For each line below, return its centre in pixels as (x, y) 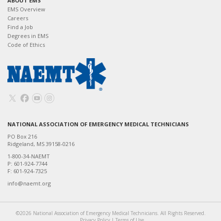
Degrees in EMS (28, 36)
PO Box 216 (22, 136)
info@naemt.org (29, 183)
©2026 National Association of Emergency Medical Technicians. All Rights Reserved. (110, 213)
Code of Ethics (26, 45)
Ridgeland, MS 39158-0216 (41, 144)
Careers (18, 18)
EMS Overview (26, 9)
